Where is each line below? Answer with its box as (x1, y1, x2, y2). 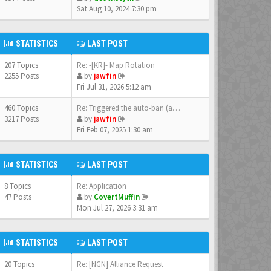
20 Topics (4, 259, 36, 269)
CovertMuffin (94, 192, 140, 202)
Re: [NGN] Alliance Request (77, 259, 163, 269)
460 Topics (4, 103, 40, 113)
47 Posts (4, 192, 31, 202)
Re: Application (77, 181, 126, 191)
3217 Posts (4, 114, 39, 124)
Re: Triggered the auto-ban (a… (77, 103, 180, 113)
